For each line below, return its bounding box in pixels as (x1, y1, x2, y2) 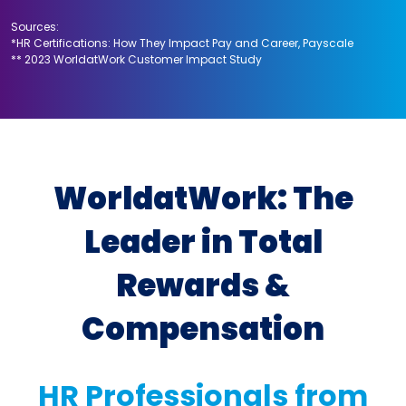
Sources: (11, 18, 59, 34)
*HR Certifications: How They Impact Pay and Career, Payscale (11, 34, 353, 51)
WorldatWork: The (53, 176, 353, 220)
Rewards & (116, 263, 290, 307)
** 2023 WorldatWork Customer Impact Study (11, 51, 262, 67)
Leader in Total (83, 219, 323, 264)
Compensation (82, 306, 324, 351)
